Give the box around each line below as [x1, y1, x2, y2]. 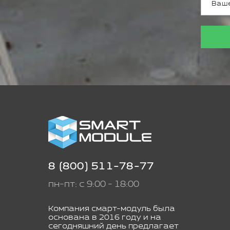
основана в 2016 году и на [48, 213, 161, 222]
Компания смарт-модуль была [48, 204, 175, 213]
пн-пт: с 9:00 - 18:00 [48, 179, 139, 189]
